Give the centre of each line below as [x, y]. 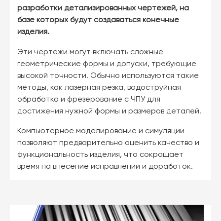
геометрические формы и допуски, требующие [107, 64]
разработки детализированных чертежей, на [103, 8]
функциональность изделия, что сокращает [100, 155]
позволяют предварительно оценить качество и [108, 143]
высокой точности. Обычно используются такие [108, 76]
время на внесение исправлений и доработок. [105, 167]
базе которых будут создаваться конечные [98, 20]
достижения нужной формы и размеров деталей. [109, 111]
